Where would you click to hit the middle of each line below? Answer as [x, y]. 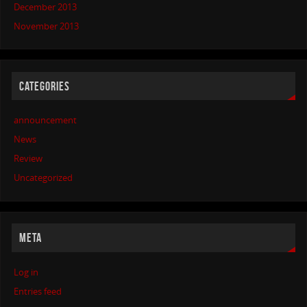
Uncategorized [44, 178]
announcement [46, 121]
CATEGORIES [45, 86]
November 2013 [47, 26]
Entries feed [38, 291]
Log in [26, 272]
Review [28, 159]
